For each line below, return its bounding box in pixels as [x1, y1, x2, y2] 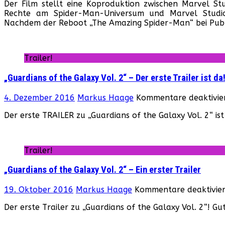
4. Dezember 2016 [4, 92, 75, 102]
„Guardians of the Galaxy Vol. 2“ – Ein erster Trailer [4, 164, 201, 176]
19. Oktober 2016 [4, 185, 73, 195]
